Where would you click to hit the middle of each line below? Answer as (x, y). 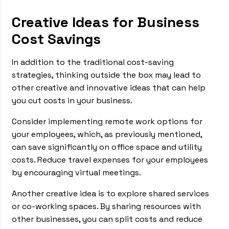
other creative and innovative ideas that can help (109, 88)
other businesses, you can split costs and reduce (107, 219)
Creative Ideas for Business (106, 22)
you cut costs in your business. (73, 100)
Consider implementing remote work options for (107, 121)
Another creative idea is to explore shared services (111, 193)
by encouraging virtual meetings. (77, 173)
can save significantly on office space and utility (107, 147)
